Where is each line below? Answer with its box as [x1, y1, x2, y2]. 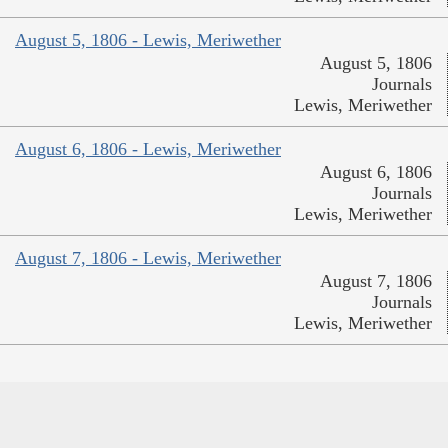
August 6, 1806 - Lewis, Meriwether [15, 139, 281, 160]
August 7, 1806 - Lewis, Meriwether [15, 248, 281, 269]
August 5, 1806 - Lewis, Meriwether [15, 30, 281, 51]
